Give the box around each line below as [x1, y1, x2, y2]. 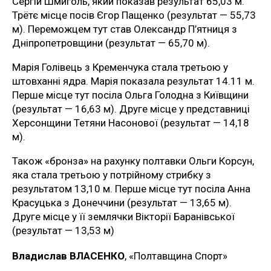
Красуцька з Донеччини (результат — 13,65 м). [12, 197, 232, 209]
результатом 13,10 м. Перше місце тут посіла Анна [12, 183, 250, 195]
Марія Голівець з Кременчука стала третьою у [12, 61, 228, 74]
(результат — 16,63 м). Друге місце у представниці [12, 103, 250, 116]
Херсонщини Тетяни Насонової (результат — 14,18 [12, 117, 249, 129]
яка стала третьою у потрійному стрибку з [12, 169, 211, 181]
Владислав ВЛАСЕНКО [12, 250, 125, 263]
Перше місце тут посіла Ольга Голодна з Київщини [12, 89, 249, 102]
